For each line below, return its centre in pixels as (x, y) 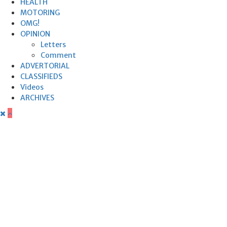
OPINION (35, 34)
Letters (53, 44)
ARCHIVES (37, 98)
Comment (58, 55)
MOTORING (40, 12)
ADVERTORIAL (45, 66)
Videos (32, 87)
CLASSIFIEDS (41, 76)
